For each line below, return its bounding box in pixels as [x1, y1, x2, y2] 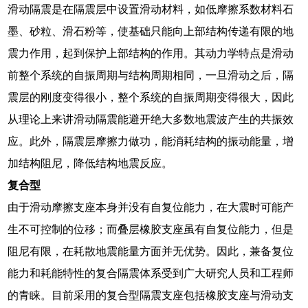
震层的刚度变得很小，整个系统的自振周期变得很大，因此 [8, 91, 294, 103]
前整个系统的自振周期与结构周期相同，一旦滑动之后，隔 [8, 69, 294, 81]
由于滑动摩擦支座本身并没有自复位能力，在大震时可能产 [8, 201, 294, 213]
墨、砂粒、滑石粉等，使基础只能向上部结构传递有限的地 [8, 25, 294, 37]
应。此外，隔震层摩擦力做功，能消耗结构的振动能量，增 [8, 135, 294, 147]
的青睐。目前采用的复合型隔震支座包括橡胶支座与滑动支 [8, 289, 294, 301]
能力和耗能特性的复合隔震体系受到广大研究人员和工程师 [8, 267, 294, 279]
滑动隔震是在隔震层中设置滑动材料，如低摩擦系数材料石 [8, 3, 294, 15]
